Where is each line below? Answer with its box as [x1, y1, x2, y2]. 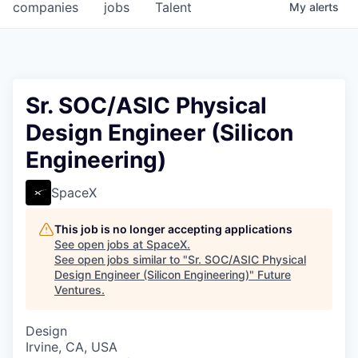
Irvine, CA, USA [26, 339, 117, 356]
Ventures [54, 283, 101, 297]
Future [257, 268, 291, 282]
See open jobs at [54, 237, 146, 252]
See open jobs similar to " [54, 253, 188, 267]
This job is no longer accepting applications [54, 222, 292, 237]
